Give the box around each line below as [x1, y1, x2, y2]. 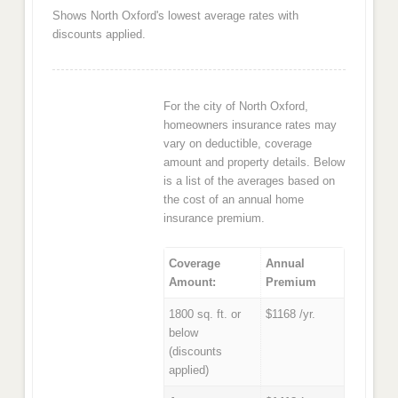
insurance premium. [163, 211, 266, 226]
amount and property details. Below [163, 155, 346, 170]
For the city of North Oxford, [163, 99, 309, 114]
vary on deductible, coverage [163, 137, 313, 151]
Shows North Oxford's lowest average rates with [52, 8, 298, 22]
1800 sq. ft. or [168, 306, 241, 321]
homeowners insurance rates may [163, 118, 338, 132]
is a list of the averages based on [163, 174, 336, 188]
